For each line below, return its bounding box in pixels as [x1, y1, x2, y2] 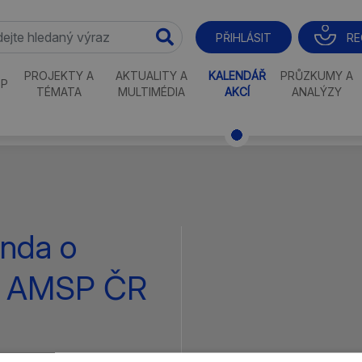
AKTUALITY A [115, 69, 187, 82]
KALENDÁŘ [208, 69, 266, 82]
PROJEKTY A [23, 69, 94, 82]
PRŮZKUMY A [280, 69, 354, 82]
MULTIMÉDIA [117, 85, 185, 99]
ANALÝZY [292, 85, 343, 99]
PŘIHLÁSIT [215, 31, 271, 44]
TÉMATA [36, 85, 82, 99]
